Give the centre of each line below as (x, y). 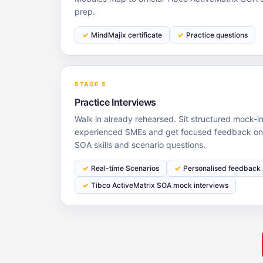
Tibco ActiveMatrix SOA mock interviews (160, 185)
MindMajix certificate (127, 35)
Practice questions (217, 35)
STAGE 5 (90, 84)
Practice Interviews (115, 102)
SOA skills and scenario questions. (140, 145)
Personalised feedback (222, 168)
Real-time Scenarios (125, 168)
